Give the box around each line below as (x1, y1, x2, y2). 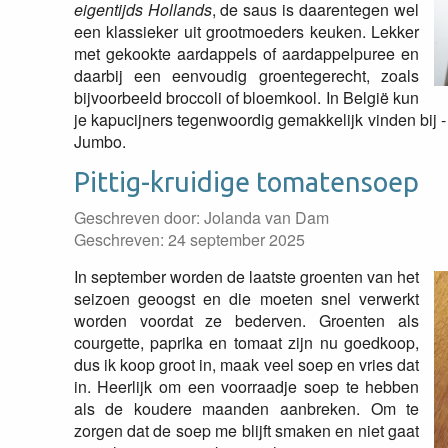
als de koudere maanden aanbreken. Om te (73, 397, 420, 420)
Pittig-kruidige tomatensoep (73, 167, 419, 197)
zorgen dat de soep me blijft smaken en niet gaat (73, 419, 420, 442)
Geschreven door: (73, 206, 204, 229)
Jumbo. (73, 130, 126, 153)
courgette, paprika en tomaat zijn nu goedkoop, (73, 331, 420, 354)
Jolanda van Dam (203, 206, 329, 229)
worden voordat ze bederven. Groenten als (73, 309, 420, 332)
